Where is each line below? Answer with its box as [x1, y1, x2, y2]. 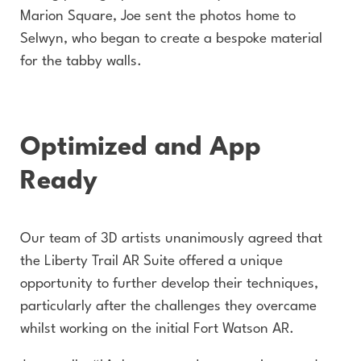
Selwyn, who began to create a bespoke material [20, 32, 322, 46]
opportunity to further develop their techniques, [20, 277, 318, 291]
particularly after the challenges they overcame [20, 300, 317, 313]
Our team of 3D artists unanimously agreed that [20, 232, 322, 246]
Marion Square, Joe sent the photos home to [20, 10, 296, 23]
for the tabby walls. [20, 55, 142, 68]
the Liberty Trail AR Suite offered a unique [20, 255, 283, 268]
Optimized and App [20, 135, 261, 161]
